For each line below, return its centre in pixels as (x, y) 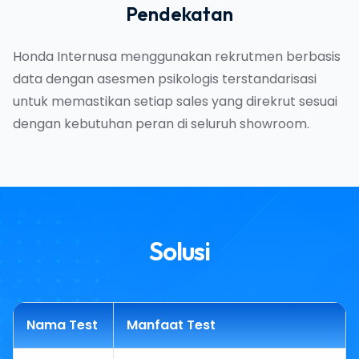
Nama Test (62, 325)
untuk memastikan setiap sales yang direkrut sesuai (175, 102)
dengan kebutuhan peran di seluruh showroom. (163, 124)
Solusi (179, 251)
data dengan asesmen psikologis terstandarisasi (165, 79)
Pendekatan (179, 14)
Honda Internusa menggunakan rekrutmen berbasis (177, 57)
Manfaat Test (171, 325)
